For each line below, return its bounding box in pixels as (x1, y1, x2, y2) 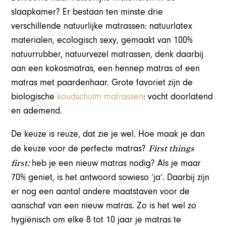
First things (148, 143, 195, 154)
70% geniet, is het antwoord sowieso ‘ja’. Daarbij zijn (11, 172, 210, 183)
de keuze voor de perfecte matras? (11, 143, 149, 154)
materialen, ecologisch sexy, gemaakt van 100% (11, 35, 193, 46)
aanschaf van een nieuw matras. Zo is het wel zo (11, 200, 197, 211)
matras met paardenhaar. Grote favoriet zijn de (11, 77, 193, 88)
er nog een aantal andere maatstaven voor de (11, 186, 190, 197)
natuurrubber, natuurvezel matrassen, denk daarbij (11, 49, 204, 60)
